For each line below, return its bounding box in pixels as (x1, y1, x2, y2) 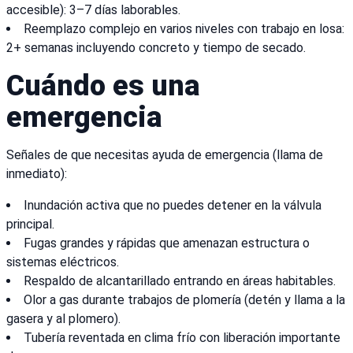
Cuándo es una (6, 69, 200, 103)
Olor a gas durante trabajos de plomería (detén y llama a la (24, 292, 345, 308)
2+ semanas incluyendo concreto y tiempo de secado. (6, 40, 306, 56)
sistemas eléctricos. (6, 255, 119, 270)
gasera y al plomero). (6, 311, 121, 327)
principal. (6, 217, 54, 232)
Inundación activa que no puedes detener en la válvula (24, 198, 321, 214)
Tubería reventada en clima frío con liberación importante (24, 330, 340, 346)
